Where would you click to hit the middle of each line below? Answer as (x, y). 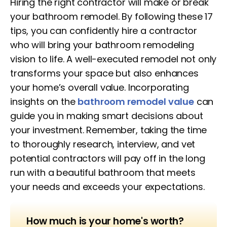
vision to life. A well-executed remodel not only (113, 59)
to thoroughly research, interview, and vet (103, 144)
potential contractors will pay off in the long (108, 158)
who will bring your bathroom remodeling (102, 45)
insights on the (44, 102)
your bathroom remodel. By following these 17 (111, 16)
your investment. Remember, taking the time (109, 130)
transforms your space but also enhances (104, 73)
